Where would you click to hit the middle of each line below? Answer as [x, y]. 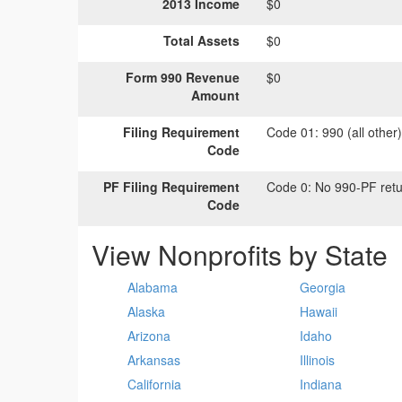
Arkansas [154, 360]
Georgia [323, 287]
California [154, 384]
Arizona [149, 336]
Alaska [146, 311]
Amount [215, 95]
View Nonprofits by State [240, 254]
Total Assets [201, 40]
